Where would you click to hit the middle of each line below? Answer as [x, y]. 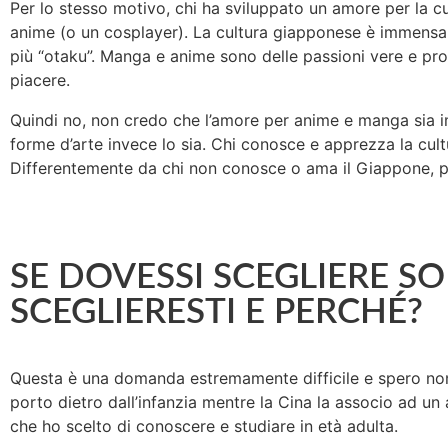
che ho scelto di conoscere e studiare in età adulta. [204, 426]
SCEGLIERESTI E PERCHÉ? [216, 312]
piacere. [40, 80]
